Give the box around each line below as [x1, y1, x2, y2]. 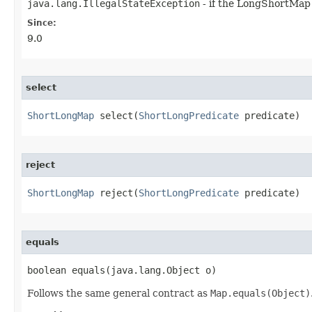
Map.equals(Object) [210, 288, 311, 299]
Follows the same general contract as [27, 288, 210, 299]
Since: [27, 18, 56, 28]
